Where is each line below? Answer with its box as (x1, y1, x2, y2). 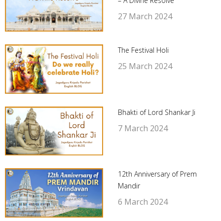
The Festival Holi (117, 45, 169, 55)
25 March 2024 (117, 61, 172, 72)
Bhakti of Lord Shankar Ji (117, 107, 195, 117)
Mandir (117, 181, 140, 191)
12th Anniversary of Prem (117, 169, 197, 179)
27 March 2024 (117, 10, 172, 22)
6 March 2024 (117, 196, 168, 208)
